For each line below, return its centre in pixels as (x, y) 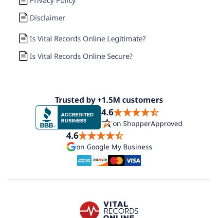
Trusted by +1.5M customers (109, 100)
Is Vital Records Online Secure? (81, 56)
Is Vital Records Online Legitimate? (88, 38)
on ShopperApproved (148, 123)
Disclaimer (47, 17)
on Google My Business (114, 146)
